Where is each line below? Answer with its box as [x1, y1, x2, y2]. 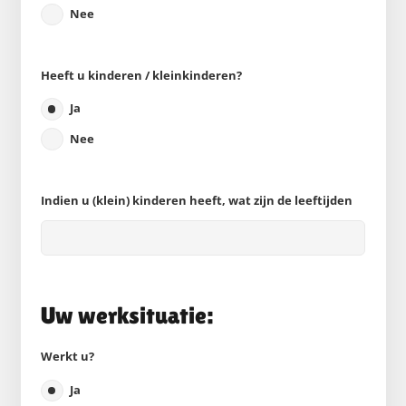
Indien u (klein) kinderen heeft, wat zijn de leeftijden [41, 191, 353, 208]
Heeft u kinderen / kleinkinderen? [41, 66, 242, 83]
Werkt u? [41, 348, 94, 365]
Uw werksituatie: [41, 302, 213, 330]
